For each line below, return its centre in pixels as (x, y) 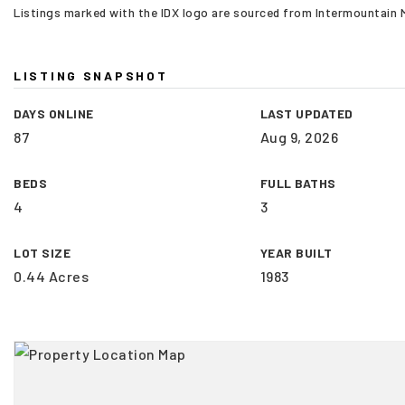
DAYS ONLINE (54, 113)
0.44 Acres (51, 276)
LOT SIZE (42, 253)
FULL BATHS (298, 183)
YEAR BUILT (296, 253)
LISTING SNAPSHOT (91, 75)
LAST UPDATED (306, 113)
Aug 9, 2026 (299, 137)
